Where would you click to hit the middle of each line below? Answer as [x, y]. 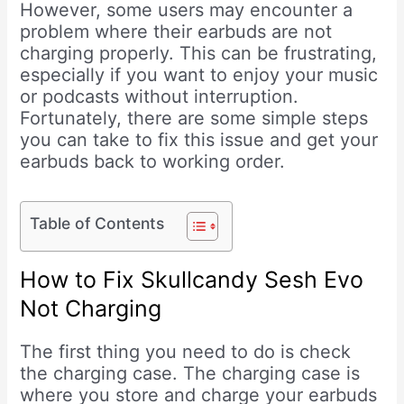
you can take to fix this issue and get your [199, 140]
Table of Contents [97, 223]
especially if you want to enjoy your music [199, 75]
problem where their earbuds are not [176, 32]
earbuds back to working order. [153, 162]
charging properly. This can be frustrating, [199, 54]
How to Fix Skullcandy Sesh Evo [192, 280]
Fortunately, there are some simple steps [194, 119]
